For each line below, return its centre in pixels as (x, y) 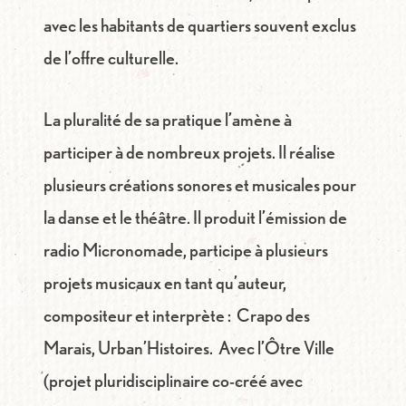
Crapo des (273, 315)
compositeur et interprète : (140, 315)
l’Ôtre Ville (296, 348)
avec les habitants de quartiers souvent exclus (200, 25)
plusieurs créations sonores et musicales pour (200, 185)
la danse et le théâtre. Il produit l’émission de (195, 217)
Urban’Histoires (154, 348)
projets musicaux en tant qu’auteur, (165, 283)
